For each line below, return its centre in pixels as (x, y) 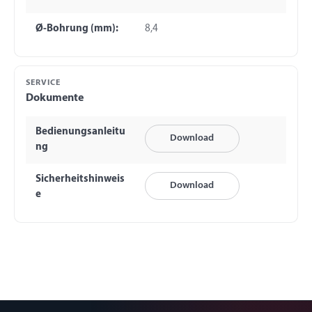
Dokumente (55, 98)
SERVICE (43, 83)
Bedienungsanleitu (80, 132)
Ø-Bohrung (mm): (77, 29)
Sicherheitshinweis (80, 179)
